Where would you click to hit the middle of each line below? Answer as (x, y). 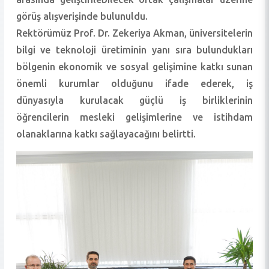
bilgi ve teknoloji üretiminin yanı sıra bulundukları (134, 50)
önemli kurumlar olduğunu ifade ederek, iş (134, 83)
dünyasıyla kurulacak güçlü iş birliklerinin (134, 100)
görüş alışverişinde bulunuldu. (82, 16)
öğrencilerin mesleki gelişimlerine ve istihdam (134, 117)
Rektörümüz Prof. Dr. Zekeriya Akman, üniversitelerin (134, 33)
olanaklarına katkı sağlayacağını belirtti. (106, 134)
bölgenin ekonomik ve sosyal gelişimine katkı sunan (134, 66)
